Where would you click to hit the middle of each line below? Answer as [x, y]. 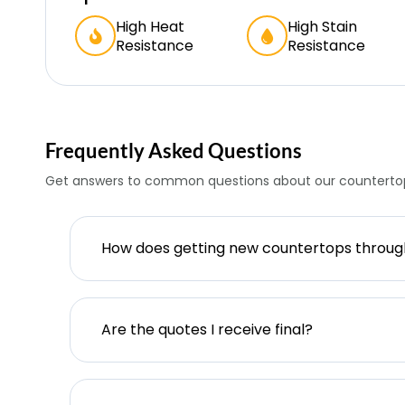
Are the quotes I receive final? [207, 330]
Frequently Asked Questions [174, 151]
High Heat [150, 26]
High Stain [322, 26]
